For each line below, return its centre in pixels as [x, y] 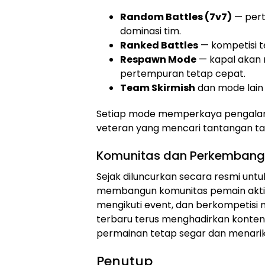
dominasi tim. [151, 31]
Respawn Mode [158, 59]
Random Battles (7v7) [176, 17]
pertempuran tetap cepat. [183, 73]
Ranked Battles [159, 45]
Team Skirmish [158, 88]
